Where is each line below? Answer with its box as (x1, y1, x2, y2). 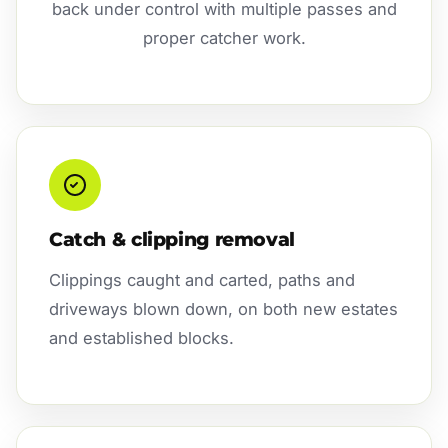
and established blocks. (49, 328, 234, 349)
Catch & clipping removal (49, 228, 295, 252)
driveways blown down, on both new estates (49, 299, 398, 320)
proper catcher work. (142, 28, 306, 49)
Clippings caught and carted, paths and (49, 270, 355, 291)
